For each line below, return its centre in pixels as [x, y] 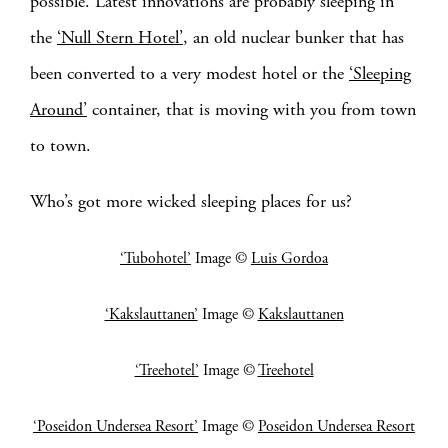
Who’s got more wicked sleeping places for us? [191, 201]
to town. [60, 145]
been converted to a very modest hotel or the [189, 73]
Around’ [58, 109]
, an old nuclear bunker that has [293, 37]
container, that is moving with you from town [251, 109]
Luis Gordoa [289, 259]
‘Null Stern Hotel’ [120, 37]
